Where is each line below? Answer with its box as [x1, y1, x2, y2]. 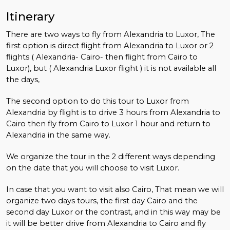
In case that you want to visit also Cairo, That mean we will [6, 184, 224, 194]
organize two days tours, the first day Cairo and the [6, 196, 198, 205]
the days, [6, 74, 40, 84]
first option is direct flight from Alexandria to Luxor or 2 [6, 41, 214, 50]
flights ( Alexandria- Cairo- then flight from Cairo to [6, 52, 198, 62]
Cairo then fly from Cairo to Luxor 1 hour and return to [6, 119, 210, 128]
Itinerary [6, 9, 54, 24]
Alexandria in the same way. [6, 130, 110, 140]
